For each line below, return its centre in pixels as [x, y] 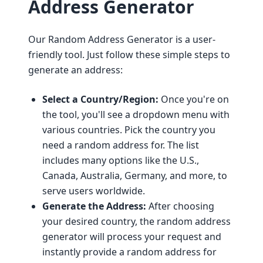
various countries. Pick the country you [129, 130]
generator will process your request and [132, 237]
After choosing [180, 206]
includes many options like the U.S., [121, 160]
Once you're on [194, 99]
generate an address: [75, 70]
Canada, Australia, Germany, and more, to [135, 176]
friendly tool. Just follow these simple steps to [129, 55]
